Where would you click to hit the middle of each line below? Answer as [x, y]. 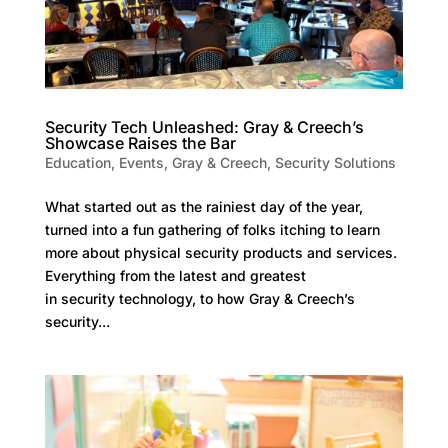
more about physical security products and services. [220, 252]
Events [141, 162]
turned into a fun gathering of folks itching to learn [212, 229]
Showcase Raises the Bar [140, 142]
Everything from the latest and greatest [175, 275]
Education [77, 162]
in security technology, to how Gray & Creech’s [199, 298]
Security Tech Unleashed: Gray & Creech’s [204, 126]
